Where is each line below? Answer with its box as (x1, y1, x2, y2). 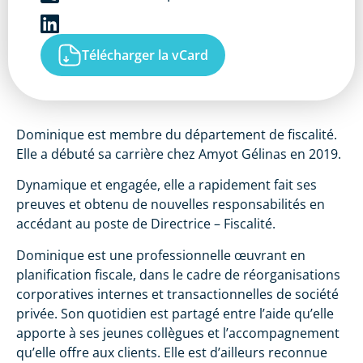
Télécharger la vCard (82, 45, 208, 64)
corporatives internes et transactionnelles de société (16, 284, 339, 303)
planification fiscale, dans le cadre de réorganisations (16, 265, 340, 284)
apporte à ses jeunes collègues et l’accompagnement (16, 323, 340, 342)
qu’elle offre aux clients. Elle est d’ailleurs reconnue (16, 343, 327, 361)
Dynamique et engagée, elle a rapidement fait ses (16, 176, 317, 194)
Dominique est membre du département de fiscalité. (16, 125, 337, 143)
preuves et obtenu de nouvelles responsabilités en (16, 195, 325, 214)
